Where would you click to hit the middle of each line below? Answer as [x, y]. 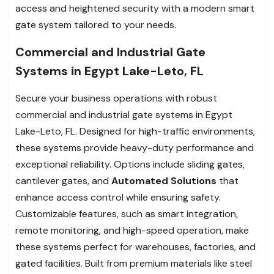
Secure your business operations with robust [116, 98]
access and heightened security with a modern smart [135, 8]
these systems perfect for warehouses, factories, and [135, 246]
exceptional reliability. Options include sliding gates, [130, 164]
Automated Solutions [165, 180]
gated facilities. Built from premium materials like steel [134, 263]
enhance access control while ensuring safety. [118, 197]
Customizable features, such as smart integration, [127, 213]
